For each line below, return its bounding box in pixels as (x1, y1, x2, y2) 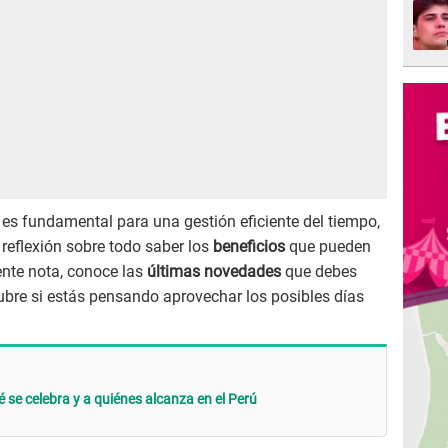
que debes (285, 262, 357, 282)
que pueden (289, 237, 371, 257)
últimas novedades (147, 262, 285, 282)
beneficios (213, 237, 289, 257)
